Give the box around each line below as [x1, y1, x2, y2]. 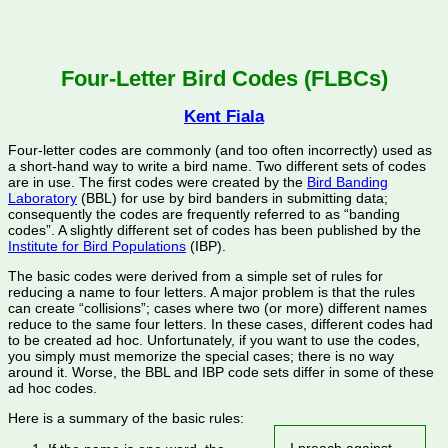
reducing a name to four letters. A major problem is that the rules [8, 284, 415, 301]
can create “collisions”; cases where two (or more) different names [8, 300, 427, 317]
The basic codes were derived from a [8, 268, 247, 285]
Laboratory [8, 189, 77, 206]
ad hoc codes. [8, 380, 97, 397]
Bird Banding [307, 173, 388, 190]
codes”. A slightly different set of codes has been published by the [8, 221, 421, 238]
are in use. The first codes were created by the [8, 173, 307, 190]
